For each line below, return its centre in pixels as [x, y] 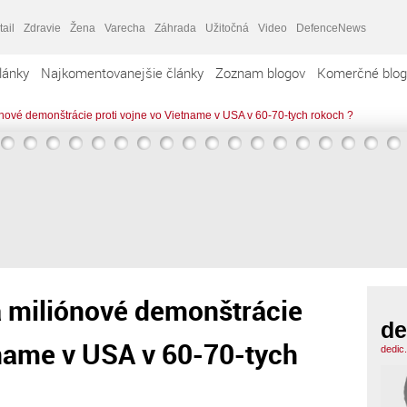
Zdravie [42, 28]
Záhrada [175, 28]
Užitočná [227, 28]
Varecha [125, 28]
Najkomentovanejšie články [122, 73]
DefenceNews [331, 28]
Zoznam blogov [260, 73]
